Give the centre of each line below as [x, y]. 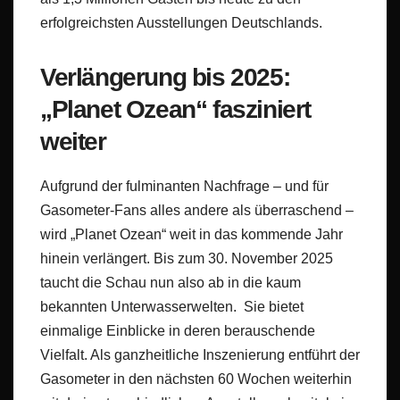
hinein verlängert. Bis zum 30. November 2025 [187, 258]
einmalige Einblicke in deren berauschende [178, 330]
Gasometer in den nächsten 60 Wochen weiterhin [196, 379]
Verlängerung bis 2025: [165, 77]
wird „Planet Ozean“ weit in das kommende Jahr [192, 234]
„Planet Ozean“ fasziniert [176, 109]
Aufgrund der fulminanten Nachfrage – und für [184, 186]
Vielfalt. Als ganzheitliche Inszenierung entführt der [200, 354]
